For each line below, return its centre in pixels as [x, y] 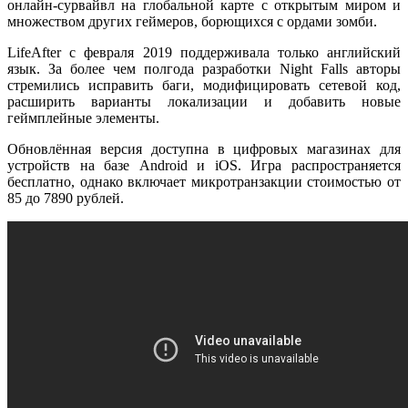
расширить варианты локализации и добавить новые [204, 102]
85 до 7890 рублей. [66, 198]
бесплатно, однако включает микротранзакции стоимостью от [204, 182]
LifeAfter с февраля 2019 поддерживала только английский [204, 52]
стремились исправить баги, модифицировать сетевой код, [204, 85]
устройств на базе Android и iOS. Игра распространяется [204, 165]
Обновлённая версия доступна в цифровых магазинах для [204, 149]
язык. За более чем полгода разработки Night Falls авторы [204, 69]
